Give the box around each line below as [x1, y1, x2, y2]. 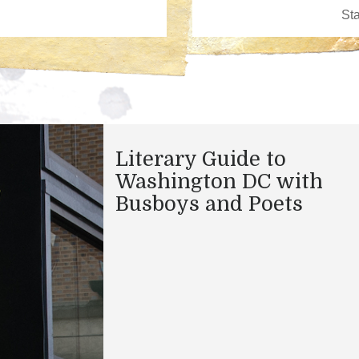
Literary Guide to [115, 147, 286, 171]
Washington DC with [115, 169, 323, 193]
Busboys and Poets [115, 192, 303, 216]
